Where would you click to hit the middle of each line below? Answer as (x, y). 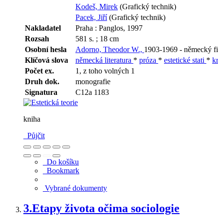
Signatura (41, 92)
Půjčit (34, 135)
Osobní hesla (46, 49)
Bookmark (61, 170)
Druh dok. (42, 81)
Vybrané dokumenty (75, 188)
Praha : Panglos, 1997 (109, 28)
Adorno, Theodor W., (110, 49)
